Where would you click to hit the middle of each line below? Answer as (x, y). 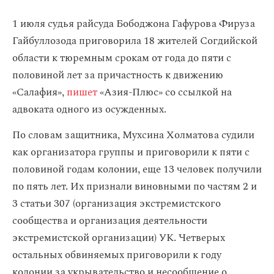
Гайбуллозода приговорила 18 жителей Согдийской (135, 41)
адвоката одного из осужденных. (89, 109)
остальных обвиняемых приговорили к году (117, 255)
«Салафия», (39, 92)
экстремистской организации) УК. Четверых (119, 238)
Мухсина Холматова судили (188, 135)
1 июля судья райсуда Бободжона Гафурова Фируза (134, 24)
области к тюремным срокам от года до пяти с (122, 58)
